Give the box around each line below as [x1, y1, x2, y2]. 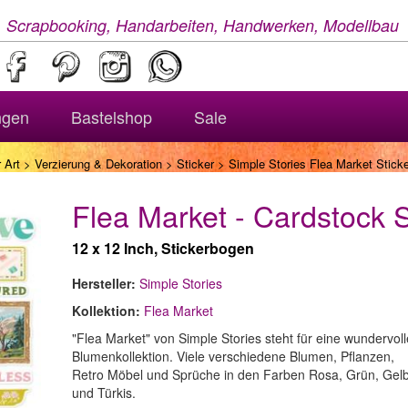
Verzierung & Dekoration [35, 155, 162, 172]
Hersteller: [72, 274, 136, 292]
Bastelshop [71, 105, 152, 128]
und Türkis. [72, 383, 136, 402]
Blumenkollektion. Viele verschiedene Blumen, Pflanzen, [72, 347, 394, 365]
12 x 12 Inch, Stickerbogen [72, 238, 254, 259]
